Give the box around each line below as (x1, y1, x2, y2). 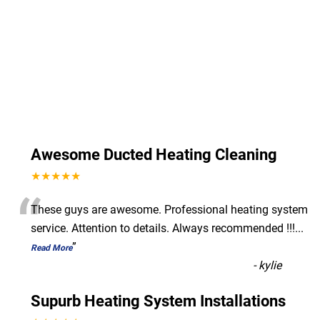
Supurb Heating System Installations (31, 291, 286, 310)
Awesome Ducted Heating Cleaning (31, 145, 277, 164)
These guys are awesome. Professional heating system (31, 202, 308, 216)
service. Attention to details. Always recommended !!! (31, 221, 295, 235)
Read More (31, 242, 72, 253)
